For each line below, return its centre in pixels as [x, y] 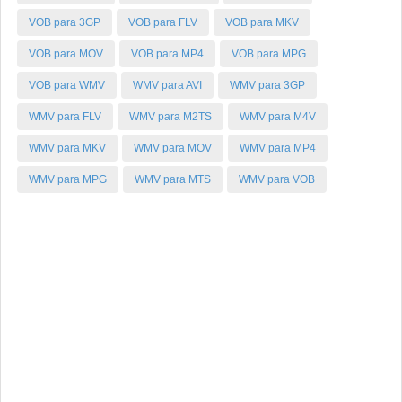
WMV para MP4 [278, 148]
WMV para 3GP [267, 85]
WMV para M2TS [170, 117]
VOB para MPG [269, 54]
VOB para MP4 [167, 54]
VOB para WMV [67, 85]
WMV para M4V [278, 117]
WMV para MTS [173, 179]
